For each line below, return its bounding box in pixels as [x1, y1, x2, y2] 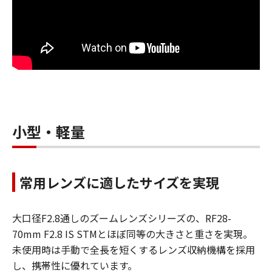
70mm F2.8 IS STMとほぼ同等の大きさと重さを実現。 [12, 226, 253, 241]
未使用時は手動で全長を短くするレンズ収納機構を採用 [12, 242, 255, 257]
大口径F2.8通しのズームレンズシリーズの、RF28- [12, 210, 231, 225]
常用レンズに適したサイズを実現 [19, 172, 219, 192]
